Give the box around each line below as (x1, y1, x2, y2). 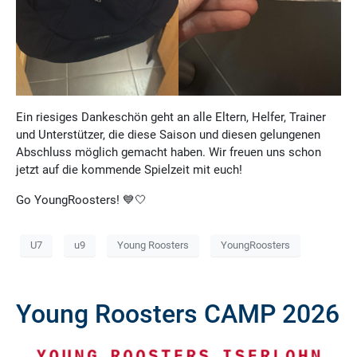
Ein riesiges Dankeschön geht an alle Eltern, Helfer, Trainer (16, 109, 326, 124)
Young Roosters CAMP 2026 (16, 298, 339, 329)
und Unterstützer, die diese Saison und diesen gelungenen (16, 127, 320, 142)
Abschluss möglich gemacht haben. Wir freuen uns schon (16, 144, 321, 159)
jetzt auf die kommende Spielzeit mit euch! (16, 162, 242, 177)
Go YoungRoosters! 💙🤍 (16, 192, 147, 207)
